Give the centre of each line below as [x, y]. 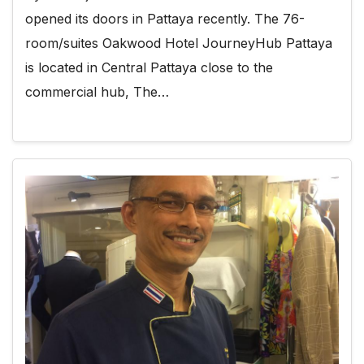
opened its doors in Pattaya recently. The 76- [165, 19]
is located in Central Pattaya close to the [149, 68]
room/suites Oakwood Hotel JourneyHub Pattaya [179, 43]
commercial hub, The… [97, 92]
